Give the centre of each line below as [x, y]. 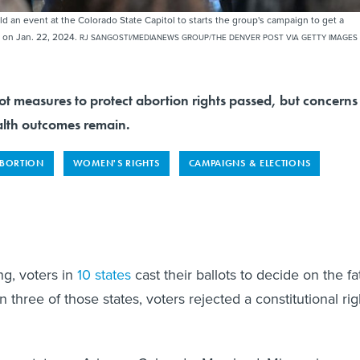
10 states [102, 275]
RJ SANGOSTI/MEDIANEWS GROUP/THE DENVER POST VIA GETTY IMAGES [219, 38]
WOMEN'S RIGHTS [116, 164]
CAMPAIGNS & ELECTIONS [250, 164]
